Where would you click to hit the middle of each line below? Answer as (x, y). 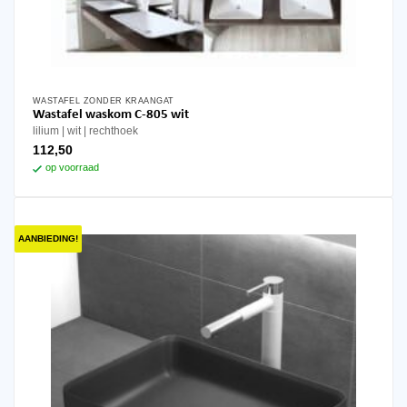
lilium (45, 131)
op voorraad (72, 168)
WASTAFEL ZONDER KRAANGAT (103, 100)
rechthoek (113, 131)
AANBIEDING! (48, 238)
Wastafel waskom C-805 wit (137, 115)
